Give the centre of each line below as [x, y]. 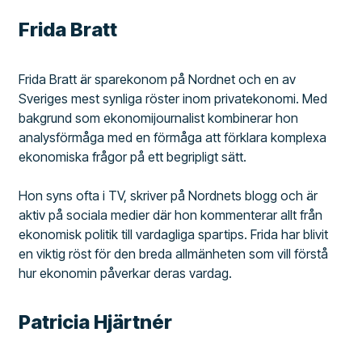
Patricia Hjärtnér [96, 322]
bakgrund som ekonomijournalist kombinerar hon [159, 118]
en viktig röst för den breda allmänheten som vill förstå [174, 253]
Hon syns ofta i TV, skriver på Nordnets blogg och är [168, 195]
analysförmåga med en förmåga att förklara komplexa [173, 137]
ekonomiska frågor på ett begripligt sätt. [133, 156]
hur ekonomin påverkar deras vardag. [126, 273]
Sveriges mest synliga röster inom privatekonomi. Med [173, 98]
